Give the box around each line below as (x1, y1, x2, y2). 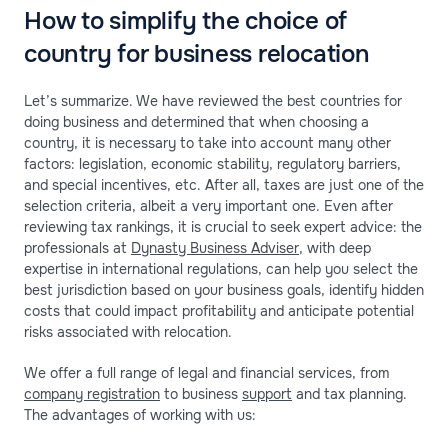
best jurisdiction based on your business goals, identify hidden (24, 281, 424, 300)
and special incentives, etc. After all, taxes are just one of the (24, 176, 424, 195)
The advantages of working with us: (24, 406, 256, 425)
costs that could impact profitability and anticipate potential (24, 302, 414, 321)
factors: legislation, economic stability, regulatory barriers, (24, 155, 401, 174)
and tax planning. (292, 385, 407, 404)
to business (160, 385, 242, 404)
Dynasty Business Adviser (131, 239, 299, 258)
